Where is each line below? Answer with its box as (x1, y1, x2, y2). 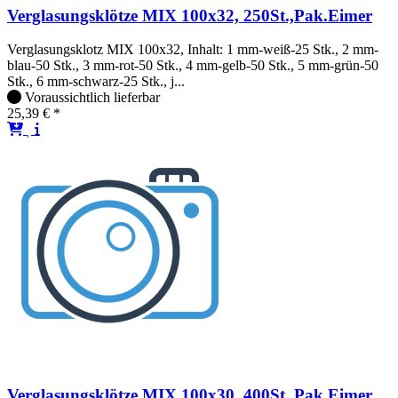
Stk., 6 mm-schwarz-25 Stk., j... (7, 74, 185, 90)
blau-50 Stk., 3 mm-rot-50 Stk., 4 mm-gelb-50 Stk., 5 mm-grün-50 (7, 58, 378, 74)
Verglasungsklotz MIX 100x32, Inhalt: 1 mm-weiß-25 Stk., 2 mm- (7, 42, 378, 58)
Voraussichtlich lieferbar (25, 90, 160, 106)
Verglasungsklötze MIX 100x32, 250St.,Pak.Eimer (7, 5, 372, 25)
